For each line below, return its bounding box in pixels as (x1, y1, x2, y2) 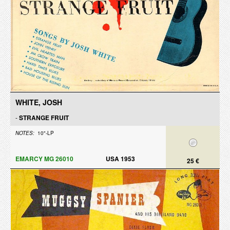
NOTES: (15, 129, 34, 137)
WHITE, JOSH (15, 97, 62, 107)
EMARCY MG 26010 (15, 154, 73, 163)
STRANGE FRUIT (19, 113, 69, 122)
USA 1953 (106, 154, 135, 163)
